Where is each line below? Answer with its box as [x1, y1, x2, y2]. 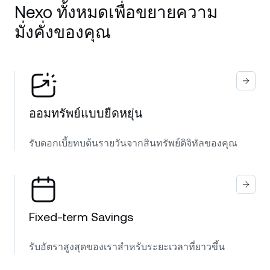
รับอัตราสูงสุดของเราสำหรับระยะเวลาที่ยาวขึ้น [29, 241, 225, 253]
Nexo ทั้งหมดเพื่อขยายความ [14, 2, 218, 22]
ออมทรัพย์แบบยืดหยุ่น [29, 106, 143, 121]
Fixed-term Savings [29, 210, 133, 224]
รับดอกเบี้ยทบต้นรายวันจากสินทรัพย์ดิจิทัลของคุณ [29, 137, 237, 149]
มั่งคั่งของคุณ [14, 22, 111, 42]
